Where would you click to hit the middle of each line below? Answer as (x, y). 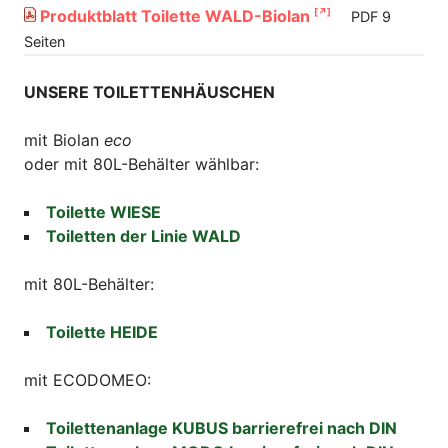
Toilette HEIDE (102, 331)
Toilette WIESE (103, 211)
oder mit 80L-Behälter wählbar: (141, 163)
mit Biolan (64, 139)
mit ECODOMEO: (87, 379)
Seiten (44, 41)
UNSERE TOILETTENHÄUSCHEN (149, 91)
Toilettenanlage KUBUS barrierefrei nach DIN (221, 427)
